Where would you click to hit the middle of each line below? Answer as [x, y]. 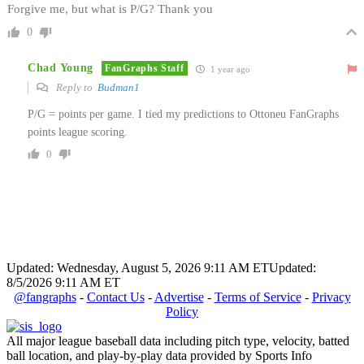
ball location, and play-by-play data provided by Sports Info [159, 355]
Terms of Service [258, 297]
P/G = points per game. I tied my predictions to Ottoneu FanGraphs [183, 114]
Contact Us [115, 297]
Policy [182, 311]
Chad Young [61, 68]
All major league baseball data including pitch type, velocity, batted [178, 340]
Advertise [179, 297]
